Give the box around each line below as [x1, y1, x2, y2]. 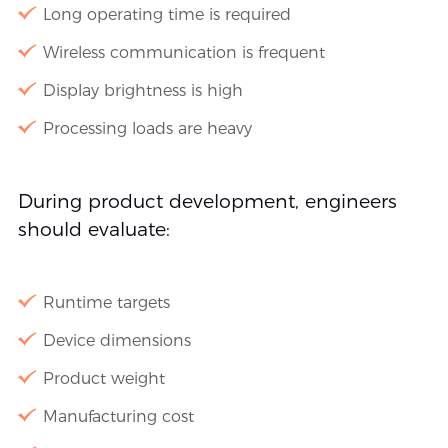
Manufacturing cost [42, 406, 194, 426]
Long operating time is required [42, 4, 291, 24]
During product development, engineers [17, 189, 397, 213]
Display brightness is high [42, 80, 243, 100]
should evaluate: [17, 217, 170, 241]
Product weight [42, 368, 165, 388]
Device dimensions [42, 330, 191, 350]
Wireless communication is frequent [42, 42, 325, 62]
